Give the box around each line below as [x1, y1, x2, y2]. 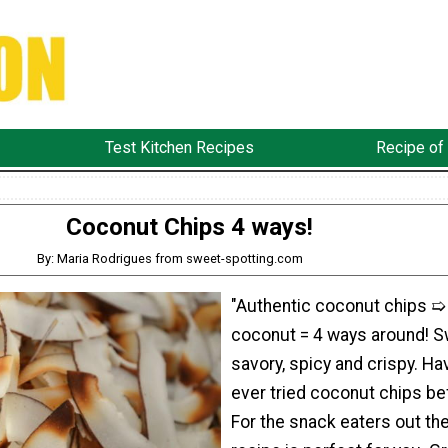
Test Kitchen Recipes [104, 138, 254, 158]
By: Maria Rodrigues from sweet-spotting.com [36, 250, 303, 266]
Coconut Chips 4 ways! [65, 212, 313, 241]
